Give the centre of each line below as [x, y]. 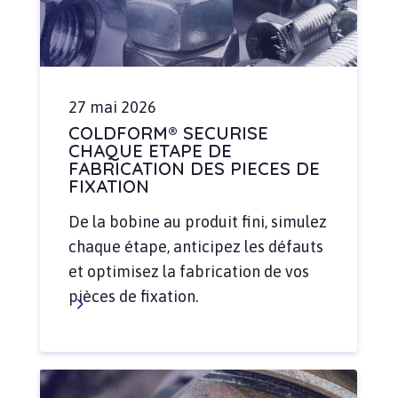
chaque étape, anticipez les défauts [195, 247]
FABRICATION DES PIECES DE [194, 169]
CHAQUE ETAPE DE [150, 151]
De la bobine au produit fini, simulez [197, 222]
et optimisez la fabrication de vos [188, 272]
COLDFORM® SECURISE [168, 133]
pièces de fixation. [133, 297]
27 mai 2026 [112, 107]
